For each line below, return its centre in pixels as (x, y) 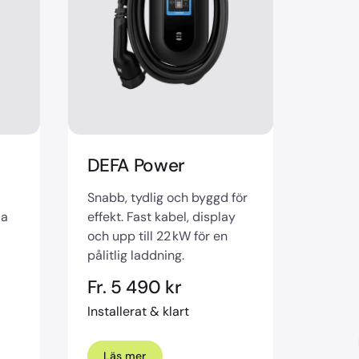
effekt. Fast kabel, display (161, 216)
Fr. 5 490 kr (134, 288)
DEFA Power (136, 165)
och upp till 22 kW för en (157, 236)
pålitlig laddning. (136, 255)
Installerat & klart (138, 312)
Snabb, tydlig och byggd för (167, 197)
